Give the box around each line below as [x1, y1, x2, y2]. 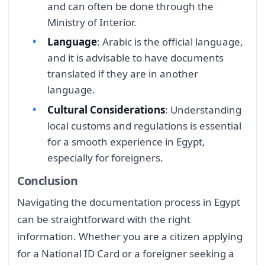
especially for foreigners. [47, 150, 163, 164]
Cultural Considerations [47, 102, 165, 117]
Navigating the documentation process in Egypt [17, 195, 240, 209]
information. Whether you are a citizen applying [17, 230, 243, 244]
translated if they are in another [47, 67, 198, 81]
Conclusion [17, 173, 78, 189]
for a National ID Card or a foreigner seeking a [17, 247, 234, 261]
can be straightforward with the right [17, 212, 190, 227]
